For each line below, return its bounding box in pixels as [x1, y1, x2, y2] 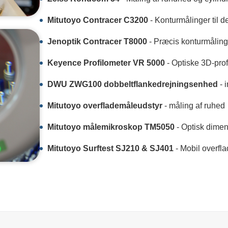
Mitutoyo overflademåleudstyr [47, 101, 163, 110]
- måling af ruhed [162, 101, 225, 110]
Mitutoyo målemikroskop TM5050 [47, 123, 175, 131]
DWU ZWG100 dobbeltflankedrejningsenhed [47, 80, 218, 89]
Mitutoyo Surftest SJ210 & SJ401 [47, 144, 174, 153]
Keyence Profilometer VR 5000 [47, 59, 165, 67]
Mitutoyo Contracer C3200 [47, 16, 149, 24]
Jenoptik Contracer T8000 [47, 37, 148, 46]
